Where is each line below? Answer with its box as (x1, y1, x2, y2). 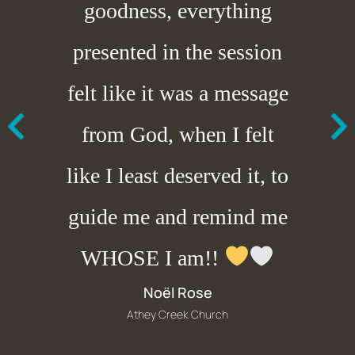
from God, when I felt (81, 121, 274, 147)
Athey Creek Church (127, 306, 228, 322)
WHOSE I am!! (80, 245, 224, 270)
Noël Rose (143, 282, 212, 302)
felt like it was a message (67, 80, 288, 105)
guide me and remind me (67, 204, 288, 229)
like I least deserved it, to (67, 162, 288, 188)
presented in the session (73, 39, 282, 64)
